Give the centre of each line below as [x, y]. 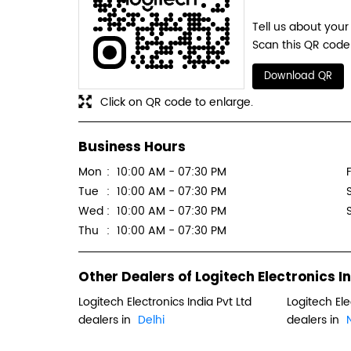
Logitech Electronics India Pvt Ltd [165, 302]
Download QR [298, 76]
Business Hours [132, 147]
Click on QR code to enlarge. [176, 102]
